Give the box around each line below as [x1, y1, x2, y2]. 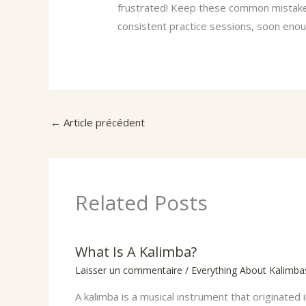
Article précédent [61, 115, 145, 130]
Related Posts [74, 188, 208, 217]
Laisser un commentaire [74, 263, 182, 277]
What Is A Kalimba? [74, 242, 197, 261]
